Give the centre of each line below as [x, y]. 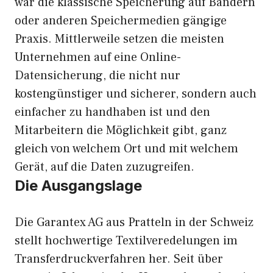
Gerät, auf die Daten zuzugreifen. [105, 167]
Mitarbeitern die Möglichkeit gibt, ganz [121, 130]
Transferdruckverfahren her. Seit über [119, 259]
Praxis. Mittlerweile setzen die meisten [119, 39]
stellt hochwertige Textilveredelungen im [126, 241]
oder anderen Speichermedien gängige [121, 21]
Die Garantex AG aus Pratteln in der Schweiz [134, 222]
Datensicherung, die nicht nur [97, 76]
